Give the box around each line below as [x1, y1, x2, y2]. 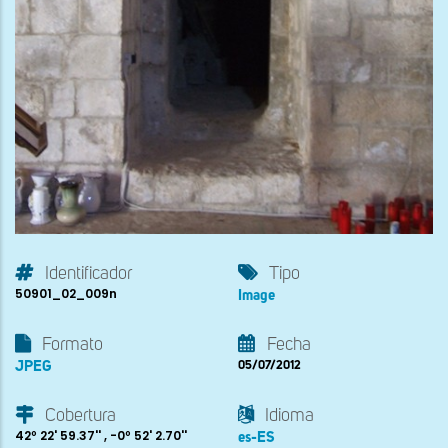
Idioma [265, 406, 314, 425]
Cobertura [45, 406, 116, 425]
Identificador [45, 264, 132, 283]
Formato [42, 335, 103, 354]
